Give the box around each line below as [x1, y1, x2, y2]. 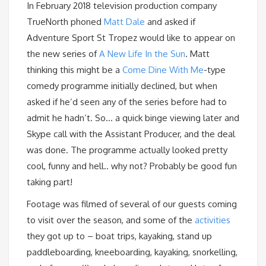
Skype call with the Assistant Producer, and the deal [27, 128, 235, 140]
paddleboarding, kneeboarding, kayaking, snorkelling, [27, 246, 237, 258]
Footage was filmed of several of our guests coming [27, 198, 237, 210]
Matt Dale [104, 15, 145, 27]
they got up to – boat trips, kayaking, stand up [27, 230, 212, 242]
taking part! [27, 176, 72, 188]
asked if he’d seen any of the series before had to [27, 96, 227, 107]
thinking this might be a [27, 64, 122, 75]
